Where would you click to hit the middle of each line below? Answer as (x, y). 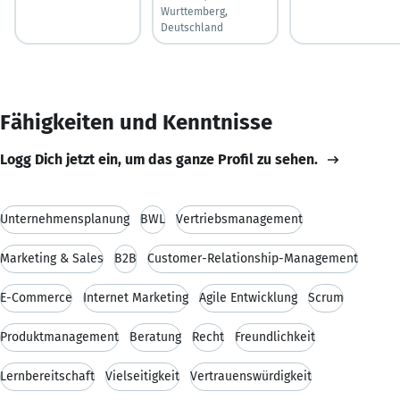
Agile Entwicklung (248, 297)
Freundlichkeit (275, 337)
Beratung (155, 337)
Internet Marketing (136, 297)
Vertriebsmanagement (239, 219)
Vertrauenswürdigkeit (251, 376)
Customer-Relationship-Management (253, 258)
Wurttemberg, (194, 11)
